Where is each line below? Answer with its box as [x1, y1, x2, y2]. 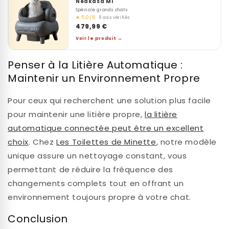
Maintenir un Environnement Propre [8, 71, 200, 86]
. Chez [29, 136, 57, 147]
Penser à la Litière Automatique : [8, 58, 183, 73]
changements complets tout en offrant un [8, 177, 184, 189]
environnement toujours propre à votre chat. [8, 191, 191, 202]
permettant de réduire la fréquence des [8, 164, 173, 175]
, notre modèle [156, 136, 217, 147]
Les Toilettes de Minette [56, 136, 156, 147]
